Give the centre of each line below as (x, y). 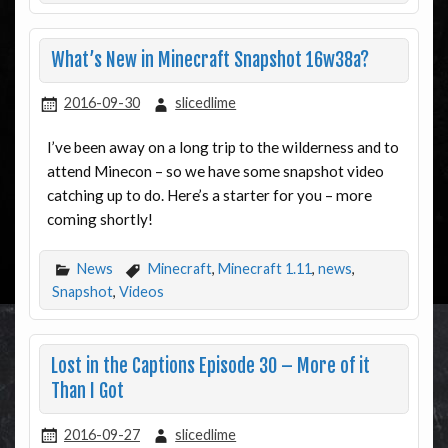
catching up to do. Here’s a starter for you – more (209, 194)
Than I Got (87, 392)
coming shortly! (99, 218)
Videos (141, 292)
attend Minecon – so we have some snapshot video (215, 170)
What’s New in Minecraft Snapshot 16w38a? (209, 60)
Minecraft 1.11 (264, 268)
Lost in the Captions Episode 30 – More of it (210, 367)
